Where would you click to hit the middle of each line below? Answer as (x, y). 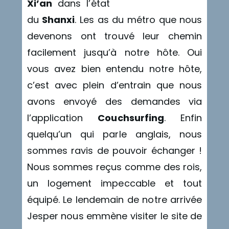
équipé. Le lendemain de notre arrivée (114, 199)
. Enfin (183, 118)
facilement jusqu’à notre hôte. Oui (114, 52)
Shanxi (59, 19)
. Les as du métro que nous (139, 19)
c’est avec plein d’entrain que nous (114, 85)
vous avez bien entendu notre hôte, (114, 68)
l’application (62, 118)
